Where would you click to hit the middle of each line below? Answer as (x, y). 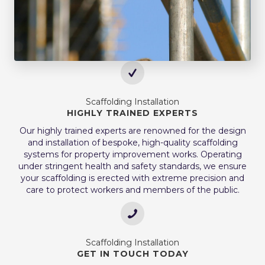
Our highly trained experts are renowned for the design (132, 130)
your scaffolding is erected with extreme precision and (132, 178)
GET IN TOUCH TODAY (132, 253)
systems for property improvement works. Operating (132, 154)
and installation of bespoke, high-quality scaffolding (132, 142)
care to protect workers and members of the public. (132, 190)
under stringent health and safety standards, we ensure (132, 166)
